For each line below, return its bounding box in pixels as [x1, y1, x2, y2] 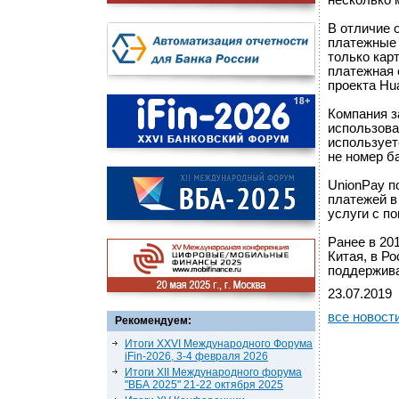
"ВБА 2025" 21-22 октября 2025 [125, 379, 283, 391]
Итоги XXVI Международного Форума [125, 338, 313, 350]
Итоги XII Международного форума [125, 366, 302, 379]
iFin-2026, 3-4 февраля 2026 [125, 350, 268, 362]
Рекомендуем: [115, 314, 191, 327]
